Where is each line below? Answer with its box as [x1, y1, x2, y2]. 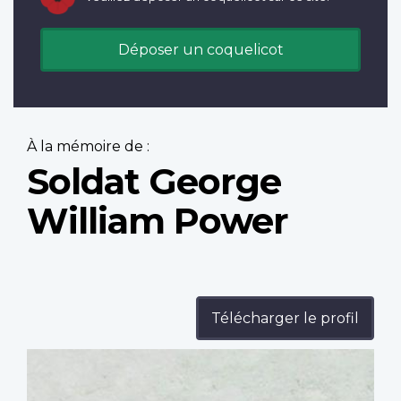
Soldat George [27, 159, 281, 204]
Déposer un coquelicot [117, 41, 284, 59]
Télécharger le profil [211, 310, 359, 328]
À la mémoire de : [27, 138, 149, 156]
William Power [27, 199, 288, 243]
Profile [26, 350, 76, 368]
